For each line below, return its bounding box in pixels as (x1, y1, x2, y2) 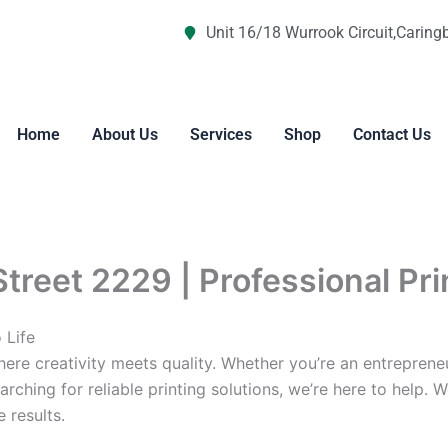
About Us (91, 125, 158, 144)
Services (189, 125, 252, 144)
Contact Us (352, 125, 431, 144)
